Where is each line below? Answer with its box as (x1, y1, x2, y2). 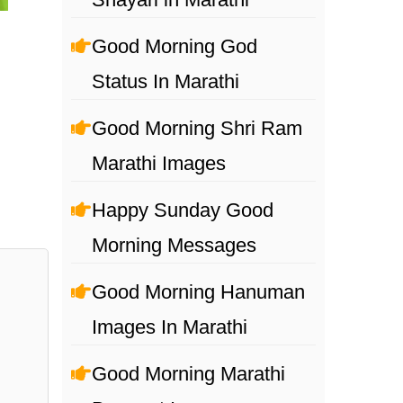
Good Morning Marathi (91, 363, 285, 385)
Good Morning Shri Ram (91, 117, 302, 139)
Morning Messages (91, 234, 256, 256)
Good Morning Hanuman (91, 281, 305, 303)
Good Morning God (91, 35, 257, 58)
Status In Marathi (91, 70, 239, 93)
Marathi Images (91, 152, 226, 175)
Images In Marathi (91, 316, 247, 338)
